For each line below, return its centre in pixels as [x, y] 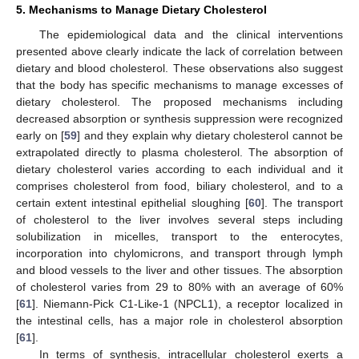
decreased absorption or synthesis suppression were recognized [179, 119]
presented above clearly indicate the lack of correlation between [179, 52]
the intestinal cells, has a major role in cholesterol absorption [179, 321]
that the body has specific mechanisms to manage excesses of [179, 85]
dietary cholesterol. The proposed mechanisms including [179, 102]
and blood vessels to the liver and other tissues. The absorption [179, 270]
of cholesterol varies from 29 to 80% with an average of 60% [179, 287]
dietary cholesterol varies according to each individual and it [179, 169]
